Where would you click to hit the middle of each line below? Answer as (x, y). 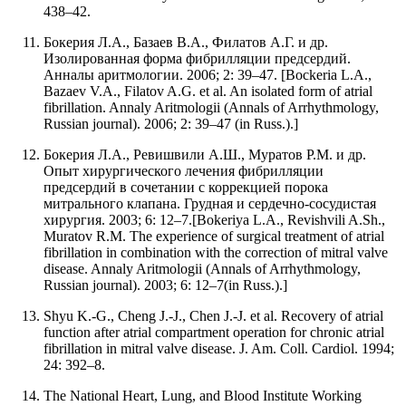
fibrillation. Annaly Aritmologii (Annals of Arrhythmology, (211, 107)
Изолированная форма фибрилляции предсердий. (197, 58)
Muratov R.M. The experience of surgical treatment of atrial (214, 236)
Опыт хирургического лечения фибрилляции (184, 170)
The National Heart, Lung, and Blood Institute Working (203, 395)
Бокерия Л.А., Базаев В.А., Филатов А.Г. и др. (186, 42)
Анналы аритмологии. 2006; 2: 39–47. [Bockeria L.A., (208, 74)
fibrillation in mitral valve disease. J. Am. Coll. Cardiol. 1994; (219, 348)
